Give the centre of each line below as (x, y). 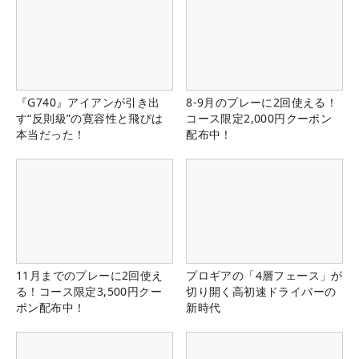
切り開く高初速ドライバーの (261, 292)
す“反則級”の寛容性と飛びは (90, 119)
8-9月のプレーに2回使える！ (262, 103)
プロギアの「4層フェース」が (264, 276)
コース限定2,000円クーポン (259, 119)
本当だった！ (51, 135)
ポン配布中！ (51, 308)
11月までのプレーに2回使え (90, 276)
